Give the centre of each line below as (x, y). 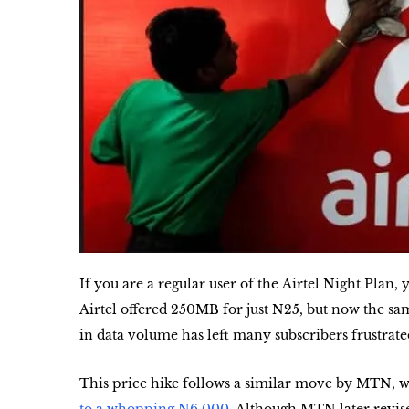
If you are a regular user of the (181, 284)
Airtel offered (125, 309)
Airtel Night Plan (338, 284)
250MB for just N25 (235, 309)
